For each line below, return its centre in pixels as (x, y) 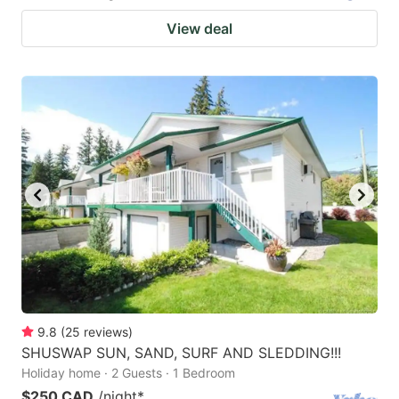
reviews (106, 331)
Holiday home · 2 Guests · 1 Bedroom (128, 372)
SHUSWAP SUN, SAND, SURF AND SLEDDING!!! (181, 352)
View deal (199, 29)
